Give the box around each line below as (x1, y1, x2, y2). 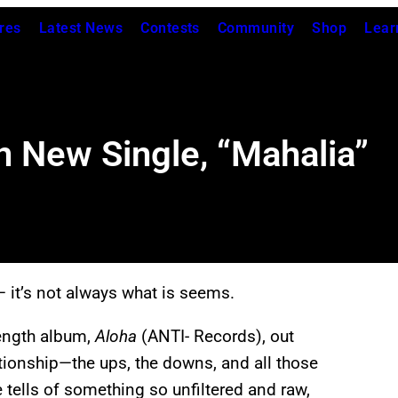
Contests (140, 20, 200, 36)
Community (217, 20, 295, 36)
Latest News (38, 20, 123, 36)
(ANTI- (141, 326, 189, 347)
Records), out (194, 326, 294, 347)
